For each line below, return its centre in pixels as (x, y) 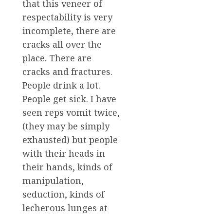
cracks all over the (62, 45)
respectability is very (67, 17)
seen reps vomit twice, (71, 113)
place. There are (57, 58)
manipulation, (53, 181)
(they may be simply (66, 126)
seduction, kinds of (63, 194)
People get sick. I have (69, 99)
